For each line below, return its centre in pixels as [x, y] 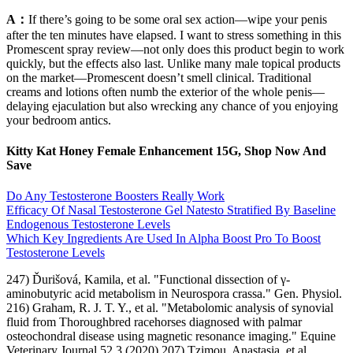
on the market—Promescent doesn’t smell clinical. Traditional [159, 77]
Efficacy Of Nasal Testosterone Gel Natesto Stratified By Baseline [171, 210]
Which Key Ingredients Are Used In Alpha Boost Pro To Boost [163, 239]
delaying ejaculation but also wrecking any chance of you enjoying [172, 106]
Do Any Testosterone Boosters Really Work [115, 196]
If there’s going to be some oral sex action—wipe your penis [178, 19]
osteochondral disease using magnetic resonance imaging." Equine [171, 336]
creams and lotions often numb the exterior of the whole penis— [165, 91]
